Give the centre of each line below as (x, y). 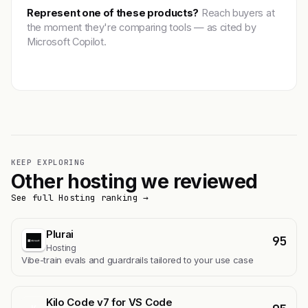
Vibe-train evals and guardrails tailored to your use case (137, 260)
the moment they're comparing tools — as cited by (142, 27)
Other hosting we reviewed (134, 181)
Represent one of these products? (113, 12)
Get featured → (75, 63)
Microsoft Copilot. (67, 41)
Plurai (60, 234)
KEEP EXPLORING (48, 162)
